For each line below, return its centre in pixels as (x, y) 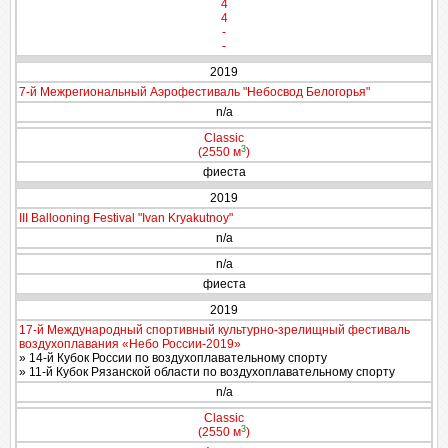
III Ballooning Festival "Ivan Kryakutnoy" (126, 218)
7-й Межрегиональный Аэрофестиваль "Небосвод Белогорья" (194, 92)
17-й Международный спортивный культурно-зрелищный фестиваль (214, 330)
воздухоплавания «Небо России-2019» (130, 344)
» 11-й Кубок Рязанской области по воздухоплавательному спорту (207, 372)
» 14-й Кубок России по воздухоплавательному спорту (173, 358)
